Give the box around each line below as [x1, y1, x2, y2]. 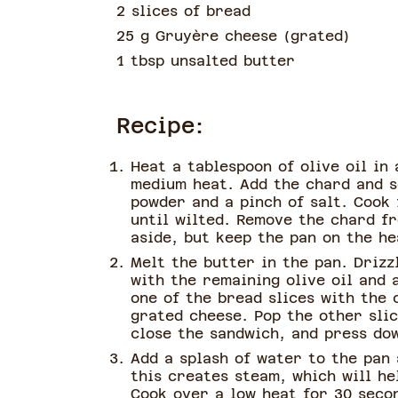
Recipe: [115, 114, 204, 139]
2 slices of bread [115, 3, 251, 20]
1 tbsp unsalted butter [115, 52, 295, 69]
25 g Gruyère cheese [115, 28, 283, 44]
